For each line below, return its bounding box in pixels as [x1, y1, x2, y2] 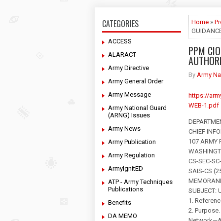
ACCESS [108, 37, 132, 45]
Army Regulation [108, 151, 155, 159]
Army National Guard [108, 104, 167, 111]
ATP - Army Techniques [108, 178, 173, 185]
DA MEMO [108, 212, 137, 220]
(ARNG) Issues [108, 111, 150, 119]
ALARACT [108, 51, 136, 58]
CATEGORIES [102, 18, 139, 30]
